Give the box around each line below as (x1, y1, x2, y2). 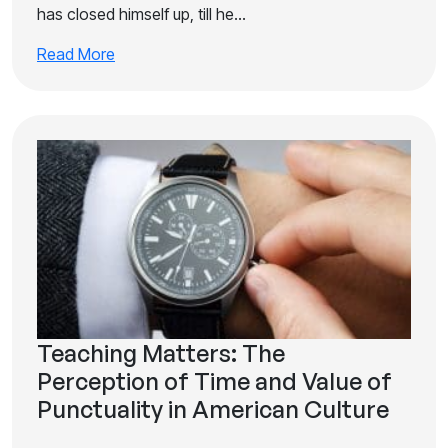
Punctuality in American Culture (37, 394, 389, 424)
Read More (37, 44, 115, 64)
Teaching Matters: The (37, 338, 285, 368)
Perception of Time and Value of (37, 366, 392, 396)
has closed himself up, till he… (37, 4, 246, 24)
